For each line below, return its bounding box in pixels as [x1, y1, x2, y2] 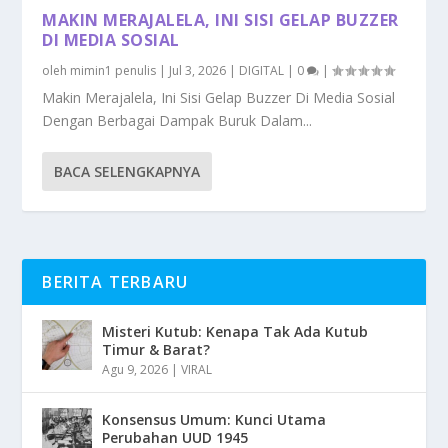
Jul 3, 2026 [169, 61, 227, 79]
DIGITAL [239, 61, 285, 79]
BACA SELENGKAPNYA [54, 161, 201, 181]
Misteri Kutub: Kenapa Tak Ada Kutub [102, 321, 369, 341]
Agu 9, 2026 [102, 360, 169, 378]
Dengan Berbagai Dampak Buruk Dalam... [42, 110, 313, 130]
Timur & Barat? [102, 339, 211, 359]
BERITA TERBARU [42, 270, 189, 293]
